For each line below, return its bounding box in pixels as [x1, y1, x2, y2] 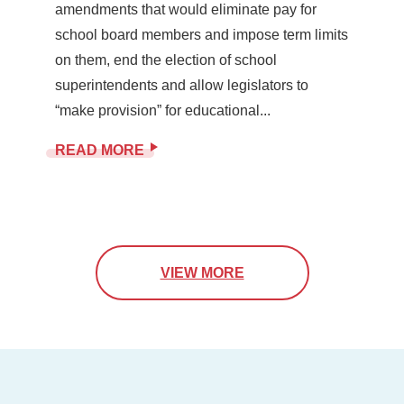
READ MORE [54, 142, 144, 159]
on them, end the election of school [54, 52, 277, 69]
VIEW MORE [160, 265, 244, 281]
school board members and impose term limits [54, 27, 348, 43]
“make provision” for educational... [54, 103, 271, 119]
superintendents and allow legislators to [54, 78, 308, 94]
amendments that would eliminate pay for [54, 2, 317, 18]
